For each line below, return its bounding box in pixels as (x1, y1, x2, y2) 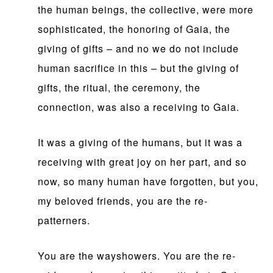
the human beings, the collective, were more (38, 2, 254, 17)
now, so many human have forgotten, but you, (38, 174, 259, 189)
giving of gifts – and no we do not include (38, 41, 239, 56)
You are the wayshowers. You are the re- (38, 249, 236, 263)
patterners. (38, 213, 91, 228)
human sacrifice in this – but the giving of (38, 61, 239, 76)
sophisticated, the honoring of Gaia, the (38, 22, 231, 37)
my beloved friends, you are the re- (38, 194, 208, 208)
